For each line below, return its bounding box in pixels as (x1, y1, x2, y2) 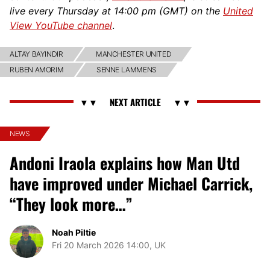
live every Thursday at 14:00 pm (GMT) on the (10, 4, 223, 17)
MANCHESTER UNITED (96, 49, 172, 58)
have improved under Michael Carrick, (10, 171, 253, 195)
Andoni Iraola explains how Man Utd (10, 151, 240, 175)
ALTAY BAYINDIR (10, 49, 63, 58)
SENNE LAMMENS (96, 64, 157, 74)
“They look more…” (10, 192, 133, 216)
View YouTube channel (10, 19, 112, 31)
